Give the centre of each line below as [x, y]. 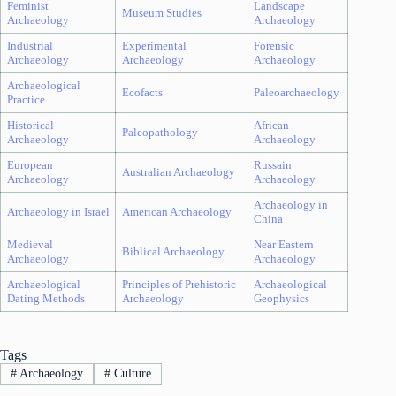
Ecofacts [142, 92]
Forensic [274, 45]
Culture [130, 374]
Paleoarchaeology [296, 92]
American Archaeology [176, 211]
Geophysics [281, 298]
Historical [30, 125]
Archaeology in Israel [58, 211]
